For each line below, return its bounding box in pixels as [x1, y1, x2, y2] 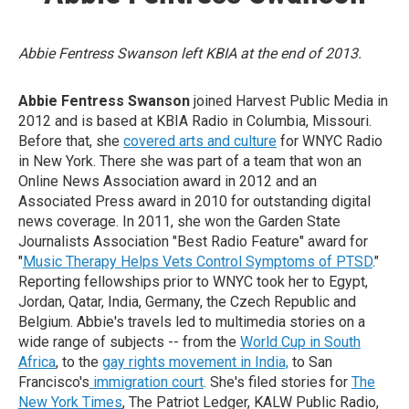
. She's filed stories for [204, 373, 351, 392]
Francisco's [18, 373, 89, 392]
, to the [56, 353, 102, 372]
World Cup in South [240, 333, 361, 351]
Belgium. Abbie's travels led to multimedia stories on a [18, 313, 365, 331]
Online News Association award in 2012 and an [18, 173, 317, 191]
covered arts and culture [123, 132, 277, 151]
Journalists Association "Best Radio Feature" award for [18, 233, 368, 251]
